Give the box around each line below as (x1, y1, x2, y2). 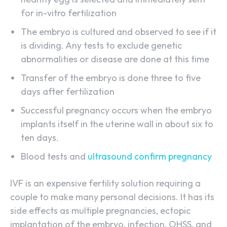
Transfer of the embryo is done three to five (21, 72, 201, 84)
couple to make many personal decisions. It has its (10, 191, 214, 203)
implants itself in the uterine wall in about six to (21, 118, 213, 130)
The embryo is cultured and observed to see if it (21, 26, 216, 38)
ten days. (21, 132, 59, 144)
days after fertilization (21, 86, 115, 98)
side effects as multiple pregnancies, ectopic (10, 205, 191, 217)
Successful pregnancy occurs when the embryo (21, 104, 212, 117)
